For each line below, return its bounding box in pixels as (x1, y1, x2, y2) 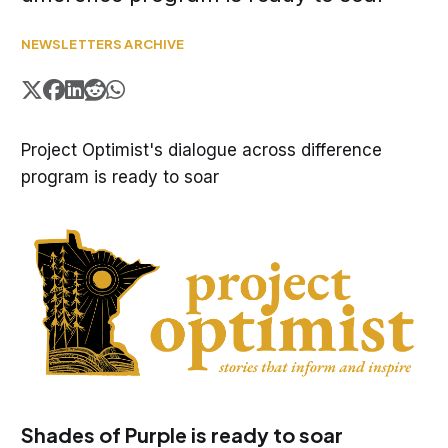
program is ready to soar (20, 167, 219, 187)
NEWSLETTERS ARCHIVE (20, 36, 185, 52)
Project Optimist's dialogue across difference (20, 140, 382, 160)
